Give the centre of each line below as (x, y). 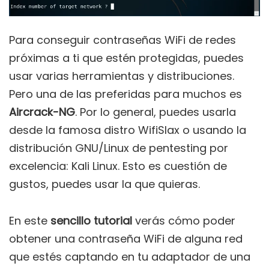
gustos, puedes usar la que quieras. (104, 184)
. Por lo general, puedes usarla (156, 112)
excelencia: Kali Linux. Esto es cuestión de (118, 166)
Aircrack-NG (42, 112)
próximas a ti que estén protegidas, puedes (126, 58)
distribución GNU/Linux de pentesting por (119, 148)
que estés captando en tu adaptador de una (130, 257)
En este (30, 221)
